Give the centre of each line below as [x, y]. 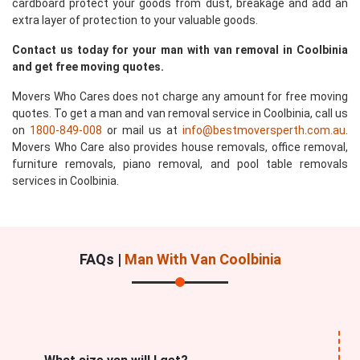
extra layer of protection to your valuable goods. [135, 20]
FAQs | [102, 259]
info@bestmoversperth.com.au [264, 130]
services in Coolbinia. [65, 181]
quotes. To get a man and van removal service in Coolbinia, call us [180, 113]
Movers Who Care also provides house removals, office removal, [180, 147]
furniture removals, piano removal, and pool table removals [180, 164]
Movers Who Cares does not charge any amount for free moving [180, 96]
